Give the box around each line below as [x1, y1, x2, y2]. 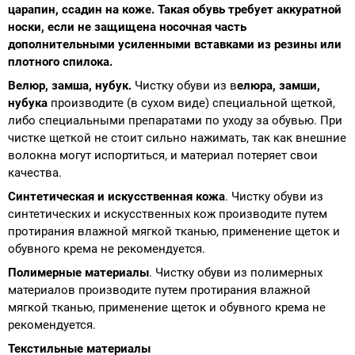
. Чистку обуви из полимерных [149, 265, 323, 280]
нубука [8, 95, 51, 110]
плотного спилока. [8, 54, 113, 69]
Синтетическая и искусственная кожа [8, 189, 225, 204]
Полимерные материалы [8, 265, 149, 280]
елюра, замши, [237, 78, 320, 93]
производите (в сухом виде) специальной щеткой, [51, 95, 335, 110]
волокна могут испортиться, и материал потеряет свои [8, 147, 318, 162]
